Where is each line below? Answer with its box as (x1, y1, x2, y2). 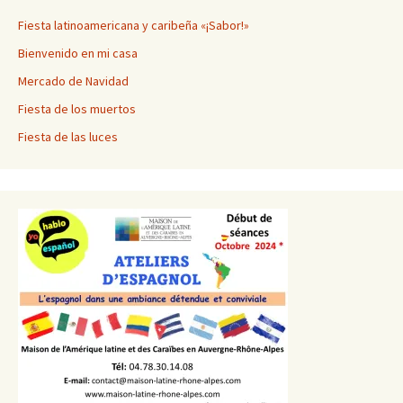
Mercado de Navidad (18, 73, 129, 90)
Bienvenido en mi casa (18, 45, 138, 62)
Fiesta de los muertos (18, 101, 136, 118)
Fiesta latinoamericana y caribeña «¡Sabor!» (18, 17, 249, 34)
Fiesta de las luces (18, 129, 118, 146)
